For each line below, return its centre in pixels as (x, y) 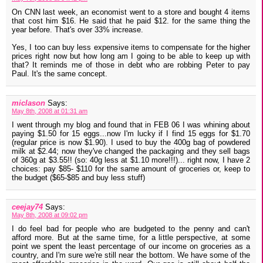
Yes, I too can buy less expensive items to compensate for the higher (131, 48)
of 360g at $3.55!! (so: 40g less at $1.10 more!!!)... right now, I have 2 (131, 160)
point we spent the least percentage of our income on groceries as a (131, 247)
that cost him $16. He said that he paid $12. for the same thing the (131, 21)
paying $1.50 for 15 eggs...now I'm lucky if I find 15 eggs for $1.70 (131, 134)
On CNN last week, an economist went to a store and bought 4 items (131, 12)
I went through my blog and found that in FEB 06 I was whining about (131, 125)
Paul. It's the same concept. (60, 74)
